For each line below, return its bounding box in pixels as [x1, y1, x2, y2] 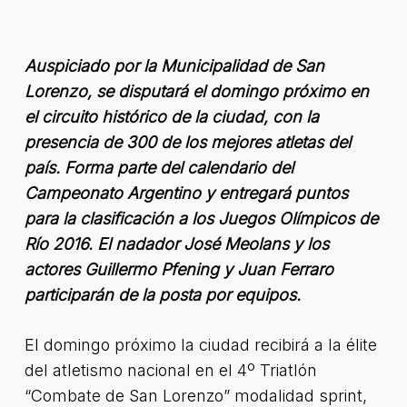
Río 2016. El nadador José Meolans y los [24, 234, 329, 253]
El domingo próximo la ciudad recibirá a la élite [24, 335, 377, 354]
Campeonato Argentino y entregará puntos [24, 184, 348, 203]
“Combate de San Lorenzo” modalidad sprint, [24, 386, 367, 405]
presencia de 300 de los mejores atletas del [24, 133, 351, 152]
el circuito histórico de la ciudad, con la [24, 107, 319, 126]
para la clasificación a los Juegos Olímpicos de [24, 209, 378, 228]
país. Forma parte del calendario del [24, 158, 293, 177]
